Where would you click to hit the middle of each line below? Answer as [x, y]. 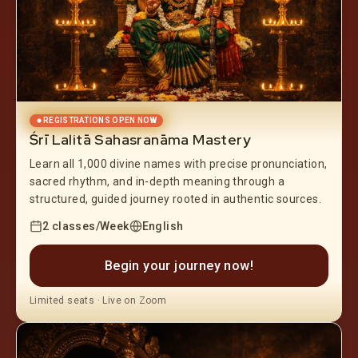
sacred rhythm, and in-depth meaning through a [157, 181]
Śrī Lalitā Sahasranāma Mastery [140, 139]
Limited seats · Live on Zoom [98, 300]
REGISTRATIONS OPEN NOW [100, 120]
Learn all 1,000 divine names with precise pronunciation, [179, 163]
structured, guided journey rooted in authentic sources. [175, 199]
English [163, 226]
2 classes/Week [86, 226]
